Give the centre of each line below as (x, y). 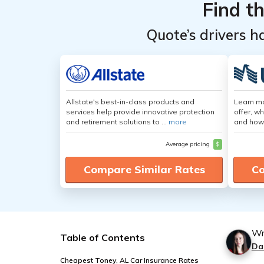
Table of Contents (103, 237)
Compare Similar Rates (144, 169)
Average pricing (189, 144)
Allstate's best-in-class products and (130, 102)
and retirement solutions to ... (117, 122)
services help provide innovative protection (140, 112)
